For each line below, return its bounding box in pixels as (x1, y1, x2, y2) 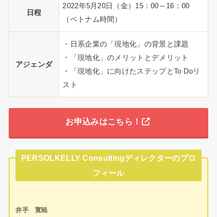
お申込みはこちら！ (65, 117, 141, 127)
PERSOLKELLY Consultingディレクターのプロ (21, 153, 196, 162)
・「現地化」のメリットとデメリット (62, 53, 189, 62)
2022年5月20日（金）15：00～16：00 (62, 1, 190, 10)
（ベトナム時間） (62, 15, 122, 23)
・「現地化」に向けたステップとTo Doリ (62, 67, 201, 75)
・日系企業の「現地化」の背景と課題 (62, 40, 189, 48)
